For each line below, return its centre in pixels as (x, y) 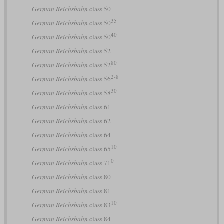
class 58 (99, 93)
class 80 (99, 177)
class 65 (99, 149)
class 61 (99, 107)
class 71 (99, 163)
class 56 (99, 79)
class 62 (99, 121)
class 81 (99, 191)
